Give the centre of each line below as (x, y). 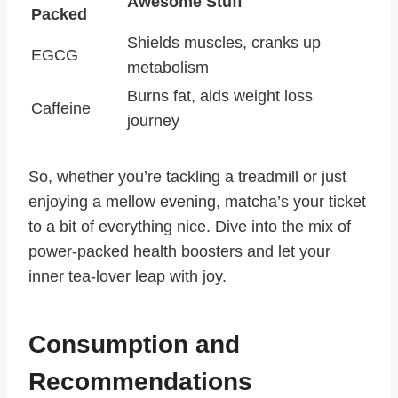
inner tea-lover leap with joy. (127, 277)
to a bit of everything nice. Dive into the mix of (190, 227)
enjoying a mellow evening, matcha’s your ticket (197, 202)
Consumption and (134, 345)
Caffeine (61, 109)
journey (153, 121)
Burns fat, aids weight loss (220, 96)
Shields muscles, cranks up (224, 43)
